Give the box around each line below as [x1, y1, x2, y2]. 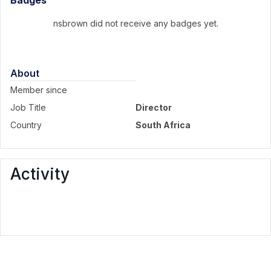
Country [10, 120, 42, 130]
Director [135, 102, 172, 113]
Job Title [10, 102, 46, 113]
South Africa [135, 120, 191, 130]
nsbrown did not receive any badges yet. [53, 18, 218, 28]
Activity [10, 165, 70, 183]
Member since [10, 85, 67, 95]
